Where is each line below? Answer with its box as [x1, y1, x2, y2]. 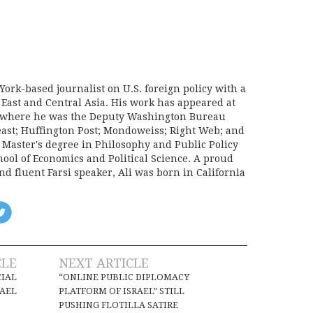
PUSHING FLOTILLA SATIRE [59, 300, 178, 311]
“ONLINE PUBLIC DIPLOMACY [59, 272, 189, 283]
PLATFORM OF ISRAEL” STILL [59, 286, 184, 297]
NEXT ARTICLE [59, 256, 149, 271]
